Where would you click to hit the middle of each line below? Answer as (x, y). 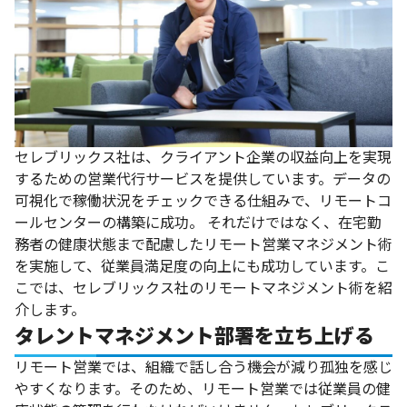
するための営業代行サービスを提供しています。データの (203, 179)
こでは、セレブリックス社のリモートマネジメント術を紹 (203, 288)
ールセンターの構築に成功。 (109, 223)
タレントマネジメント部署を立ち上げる (194, 336)
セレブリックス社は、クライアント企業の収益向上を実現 (203, 157)
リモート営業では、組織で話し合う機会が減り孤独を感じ (203, 367)
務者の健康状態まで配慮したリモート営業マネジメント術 (203, 244)
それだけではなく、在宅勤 (294, 223)
